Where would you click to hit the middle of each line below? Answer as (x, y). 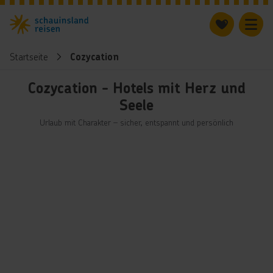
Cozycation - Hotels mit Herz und (136, 88)
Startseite (29, 56)
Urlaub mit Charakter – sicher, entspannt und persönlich (136, 122)
